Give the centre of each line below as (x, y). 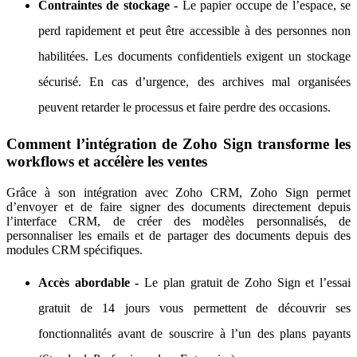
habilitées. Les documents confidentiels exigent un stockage (194, 57)
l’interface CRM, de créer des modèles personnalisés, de (178, 221)
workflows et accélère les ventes (107, 161)
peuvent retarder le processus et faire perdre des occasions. (184, 108)
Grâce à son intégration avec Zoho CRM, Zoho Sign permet (178, 192)
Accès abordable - (92, 282)
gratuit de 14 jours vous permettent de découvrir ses (194, 308)
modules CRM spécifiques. (75, 249)
